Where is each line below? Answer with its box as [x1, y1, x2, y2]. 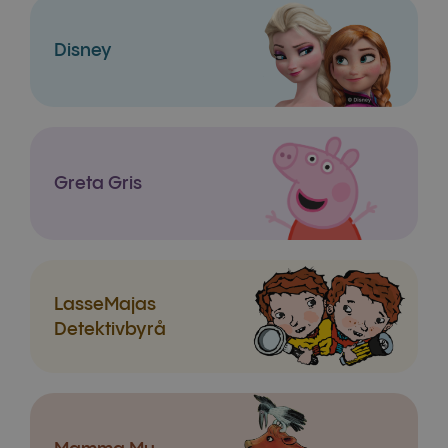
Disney [54, 41, 112, 60]
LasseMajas [54, 294, 156, 314]
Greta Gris [54, 174, 142, 193]
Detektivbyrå [54, 319, 166, 339]
